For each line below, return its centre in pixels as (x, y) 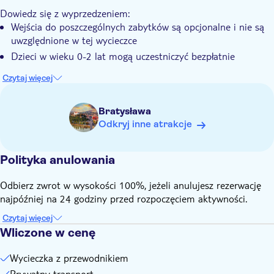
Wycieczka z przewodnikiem (69, 258)
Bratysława (124, 111)
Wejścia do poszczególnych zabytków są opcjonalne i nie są (138, 27)
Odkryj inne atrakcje (145, 124)
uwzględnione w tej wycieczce (74, 40)
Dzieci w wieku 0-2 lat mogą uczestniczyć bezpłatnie (123, 56)
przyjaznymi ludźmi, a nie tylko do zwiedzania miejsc (124, 14)
